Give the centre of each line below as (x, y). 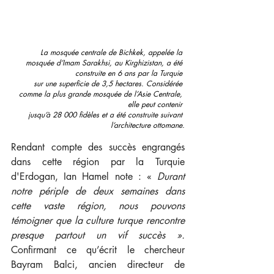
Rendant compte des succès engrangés (98, 147)
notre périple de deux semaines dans (98, 191)
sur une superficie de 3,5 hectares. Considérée (109, 83)
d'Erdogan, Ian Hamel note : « (81, 176)
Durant (168, 176)
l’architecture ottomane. (148, 125)
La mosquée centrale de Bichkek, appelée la (113, 52)
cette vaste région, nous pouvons (98, 206)
